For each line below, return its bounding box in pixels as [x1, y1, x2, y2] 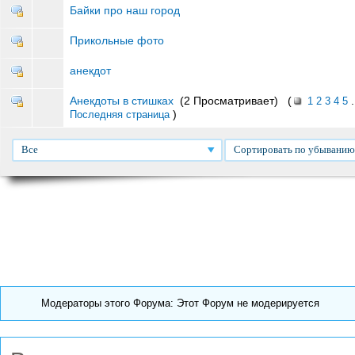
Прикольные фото [70, 34, 164, 48]
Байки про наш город [70, 4, 180, 17]
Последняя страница [70, 109, 170, 121]
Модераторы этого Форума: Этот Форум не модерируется [41, 297, 319, 310]
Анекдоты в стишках [70, 94, 174, 108]
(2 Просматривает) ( [174, 94, 292, 108]
